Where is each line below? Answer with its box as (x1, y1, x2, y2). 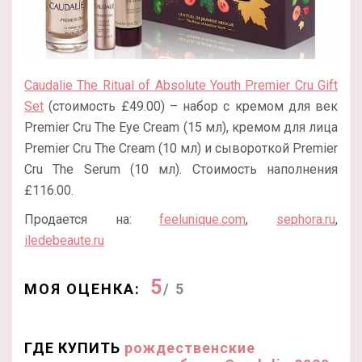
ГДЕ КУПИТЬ (24, 339, 124, 356)
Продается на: (24, 211, 160, 227)
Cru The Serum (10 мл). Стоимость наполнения (24, 161, 338, 177)
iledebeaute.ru (24, 232, 104, 248)
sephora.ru (276, 211, 336, 227)
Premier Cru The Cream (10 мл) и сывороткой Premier (24, 140, 338, 156)
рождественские (124, 339, 255, 356)
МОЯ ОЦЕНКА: (24, 280, 141, 297)
